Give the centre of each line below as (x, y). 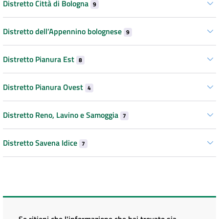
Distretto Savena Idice (41, 142)
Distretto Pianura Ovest (44, 87)
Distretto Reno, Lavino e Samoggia (62, 115)
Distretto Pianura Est (40, 59)
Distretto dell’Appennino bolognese (63, 31)
